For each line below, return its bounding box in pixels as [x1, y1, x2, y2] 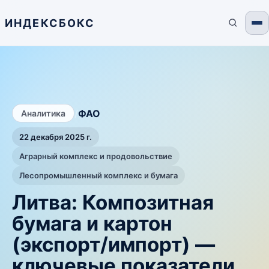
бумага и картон [12, 211, 172, 235]
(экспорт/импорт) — [12, 232, 215, 256]
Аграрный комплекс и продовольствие [19, 151, 172, 161]
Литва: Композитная [12, 190, 214, 214]
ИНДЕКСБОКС [5, 16, 95, 29]
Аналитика [21, 108, 65, 118]
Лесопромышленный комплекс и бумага [19, 171, 178, 180]
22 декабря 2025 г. [19, 132, 92, 142]
